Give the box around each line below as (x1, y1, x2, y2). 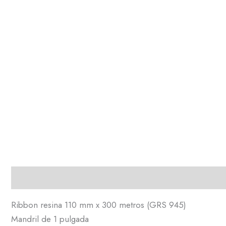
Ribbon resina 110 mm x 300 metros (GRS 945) (11, 199, 186, 211)
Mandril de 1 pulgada (11, 213, 89, 225)
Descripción (11, 172, 56, 184)
